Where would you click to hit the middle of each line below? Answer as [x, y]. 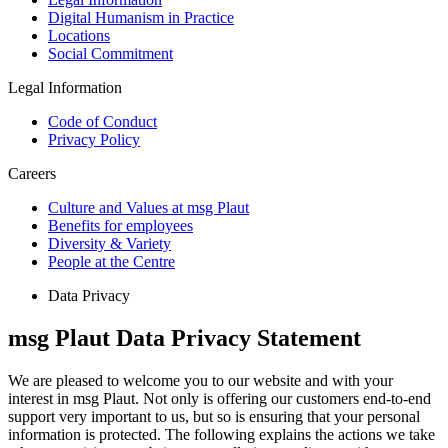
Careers [32, 174]
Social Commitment [110, 54]
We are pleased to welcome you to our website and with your [200, 381]
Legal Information [65, 88]
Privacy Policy [94, 140]
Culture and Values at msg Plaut [148, 208]
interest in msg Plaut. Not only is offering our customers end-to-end [219, 399]
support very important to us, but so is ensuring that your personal [214, 417]
